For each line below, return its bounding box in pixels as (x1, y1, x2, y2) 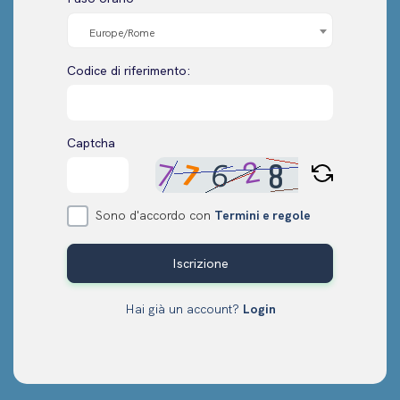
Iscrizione (171, 254, 229, 271)
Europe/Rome (89, 25, 154, 40)
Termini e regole (214, 206, 311, 223)
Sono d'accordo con (96, 206, 214, 223)
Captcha (67, 134, 115, 151)
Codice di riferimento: (67, 62, 191, 79)
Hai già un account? (124, 300, 243, 317)
